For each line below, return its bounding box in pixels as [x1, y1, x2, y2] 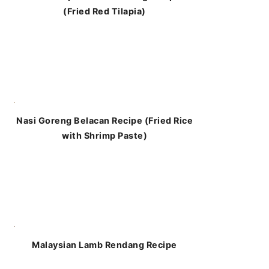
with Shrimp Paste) [62, 130, 147, 141]
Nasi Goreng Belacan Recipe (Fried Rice [16, 115, 193, 125]
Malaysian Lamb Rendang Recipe [32, 239, 177, 250]
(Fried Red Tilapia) [63, 5, 146, 16]
